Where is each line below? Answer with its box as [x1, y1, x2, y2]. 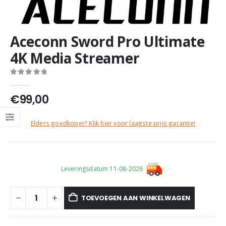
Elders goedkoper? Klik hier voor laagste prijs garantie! [30, 119, 196, 128]
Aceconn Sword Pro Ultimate [10, 32, 205, 51]
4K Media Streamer [10, 48, 140, 68]
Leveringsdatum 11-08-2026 [61, 164, 143, 173]
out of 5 [14, 78, 41, 84]
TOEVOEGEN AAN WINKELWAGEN [81, 193, 190, 203]
